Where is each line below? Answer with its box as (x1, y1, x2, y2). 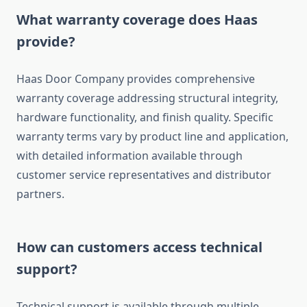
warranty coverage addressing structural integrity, (16, 90, 278, 106)
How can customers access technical (16, 238, 262, 257)
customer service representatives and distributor (16, 167, 271, 183)
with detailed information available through (16, 148, 243, 164)
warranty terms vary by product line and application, (16, 129, 288, 145)
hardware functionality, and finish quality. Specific (16, 110, 273, 125)
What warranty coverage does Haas (16, 10, 258, 29)
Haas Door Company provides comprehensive (16, 71, 255, 87)
